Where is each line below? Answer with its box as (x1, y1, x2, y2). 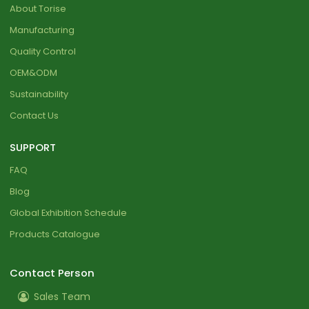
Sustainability (10, 87, 69, 101)
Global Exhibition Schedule (10, 206, 128, 219)
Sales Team (34, 289, 91, 303)
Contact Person (10, 265, 95, 280)
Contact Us (10, 108, 59, 122)
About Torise (10, 1, 67, 15)
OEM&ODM (10, 66, 58, 79)
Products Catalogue (10, 227, 101, 241)
